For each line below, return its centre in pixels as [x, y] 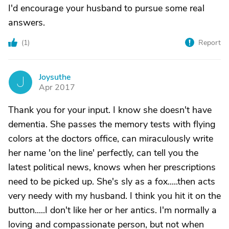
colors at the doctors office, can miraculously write [111, 139]
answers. [27, 22]
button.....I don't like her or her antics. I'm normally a [112, 210]
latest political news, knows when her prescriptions [112, 167]
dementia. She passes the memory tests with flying [112, 124]
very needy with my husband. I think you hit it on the [114, 196]
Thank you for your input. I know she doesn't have [110, 110]
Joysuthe [55, 77]
